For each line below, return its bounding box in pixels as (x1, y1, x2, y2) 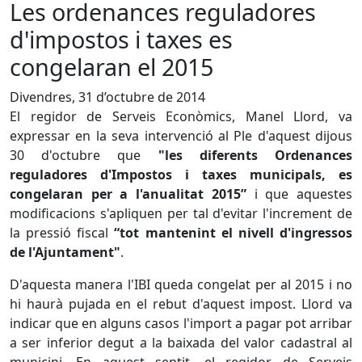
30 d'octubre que (10, 146, 158, 164)
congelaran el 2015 (10, 51, 213, 82)
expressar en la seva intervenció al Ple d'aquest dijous (10, 127, 352, 145)
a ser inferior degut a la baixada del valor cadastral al (10, 334, 352, 351)
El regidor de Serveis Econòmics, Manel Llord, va (10, 107, 352, 125)
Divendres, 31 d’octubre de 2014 (10, 88, 205, 106)
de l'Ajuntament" (10, 243, 120, 261)
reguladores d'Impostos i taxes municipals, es (10, 166, 352, 183)
